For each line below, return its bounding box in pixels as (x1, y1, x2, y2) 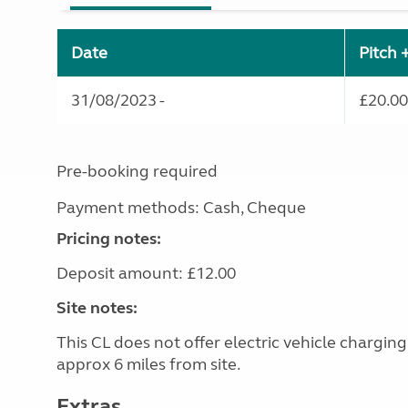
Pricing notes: (56, 229, 161, 249)
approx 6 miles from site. (56, 354, 243, 374)
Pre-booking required (56, 161, 218, 181)
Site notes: (56, 298, 138, 318)
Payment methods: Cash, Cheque (56, 198, 306, 218)
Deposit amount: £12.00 (56, 263, 236, 283)
